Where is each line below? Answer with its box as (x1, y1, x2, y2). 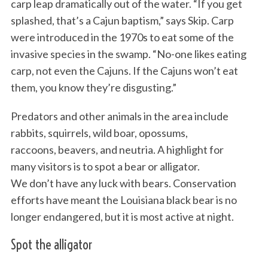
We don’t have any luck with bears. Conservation (10, 176, 236, 190)
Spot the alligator (10, 236, 92, 254)
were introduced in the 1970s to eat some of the (10, 31, 234, 44)
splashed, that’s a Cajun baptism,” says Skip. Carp (10, 14, 234, 28)
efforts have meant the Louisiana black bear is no (10, 193, 237, 207)
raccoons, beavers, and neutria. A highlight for (10, 143, 224, 157)
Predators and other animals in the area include (10, 109, 229, 123)
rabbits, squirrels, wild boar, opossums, (10, 126, 188, 140)
